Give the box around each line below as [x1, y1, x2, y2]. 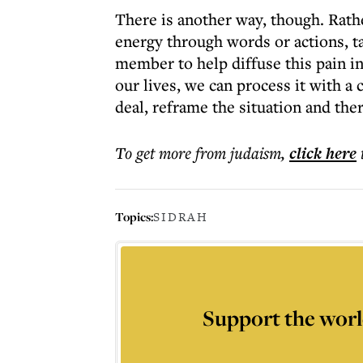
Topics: [115, 207, 153, 225]
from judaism [195, 142, 281, 164]
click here [289, 142, 357, 164]
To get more [115, 142, 195, 164]
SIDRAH [153, 208, 208, 225]
